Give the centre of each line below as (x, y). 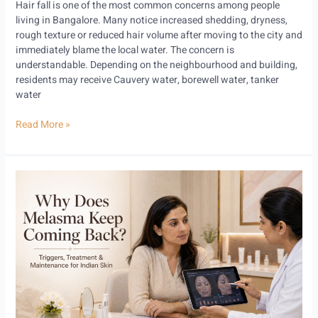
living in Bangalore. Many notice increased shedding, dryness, (151, 20)
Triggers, (34, 266)
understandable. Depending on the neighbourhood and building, (156, 65)
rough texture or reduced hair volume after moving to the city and (159, 35)
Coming (32, 236)
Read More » (43, 124)
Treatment (38, 281)
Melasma (35, 207)
